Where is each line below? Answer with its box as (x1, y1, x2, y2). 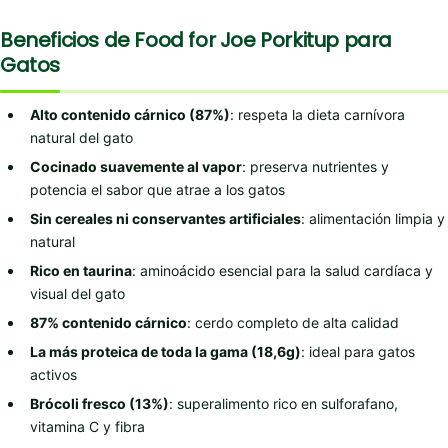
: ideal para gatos (301, 342, 415, 360)
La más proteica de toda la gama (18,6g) (30, 342, 301, 360)
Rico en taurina (30, 261, 132, 279)
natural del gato (30, 128, 133, 146)
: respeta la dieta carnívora (230, 105, 405, 123)
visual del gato (30, 284, 125, 302)
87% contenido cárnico (30, 313, 187, 331)
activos (30, 365, 77, 383)
